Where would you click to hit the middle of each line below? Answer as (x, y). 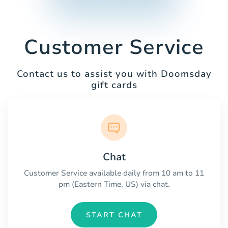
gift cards (114, 85)
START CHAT (114, 215)
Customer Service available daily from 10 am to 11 (114, 173)
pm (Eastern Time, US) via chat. (114, 184)
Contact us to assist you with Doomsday (114, 74)
